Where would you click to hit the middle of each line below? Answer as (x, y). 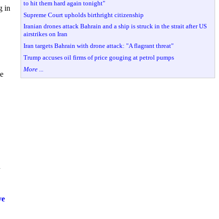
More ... (34, 69)
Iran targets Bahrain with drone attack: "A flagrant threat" (99, 46)
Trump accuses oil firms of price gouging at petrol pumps (99, 57)
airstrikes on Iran (46, 34)
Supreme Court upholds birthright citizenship (84, 15)
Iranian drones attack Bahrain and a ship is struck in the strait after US (115, 26)
